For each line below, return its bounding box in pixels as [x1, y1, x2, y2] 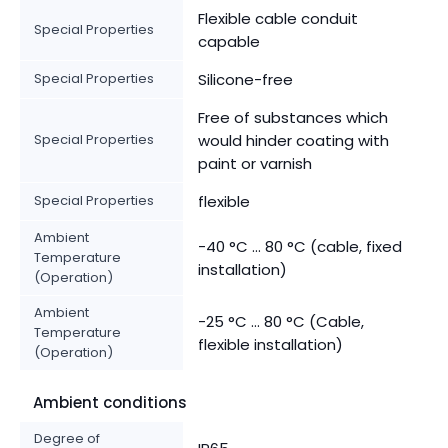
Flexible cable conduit [198, 8, 358, 30]
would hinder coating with [198, 130, 389, 152]
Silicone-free [198, 69, 293, 91]
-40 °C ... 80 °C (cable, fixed [198, 236, 402, 258]
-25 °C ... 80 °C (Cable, [198, 311, 364, 333]
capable [198, 31, 260, 53]
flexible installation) [198, 334, 343, 356]
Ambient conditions [33, 392, 187, 414]
